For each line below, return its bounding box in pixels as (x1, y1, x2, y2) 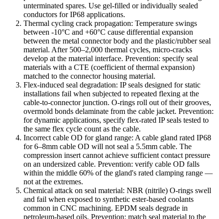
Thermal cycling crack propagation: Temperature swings (23, 19, 197, 28)
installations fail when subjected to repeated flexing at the (23, 89, 199, 98)
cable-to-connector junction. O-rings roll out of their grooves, (23, 98, 211, 107)
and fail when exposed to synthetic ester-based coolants (23, 195, 194, 204)
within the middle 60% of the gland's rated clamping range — (23, 169, 213, 177)
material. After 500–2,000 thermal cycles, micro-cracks (23, 45, 192, 54)
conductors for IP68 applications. (23, 10, 125, 19)
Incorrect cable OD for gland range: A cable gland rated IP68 (23, 133, 211, 142)
